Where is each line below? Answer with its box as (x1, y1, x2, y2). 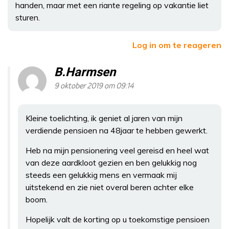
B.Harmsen (54, 63, 116, 81)
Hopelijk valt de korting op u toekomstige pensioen (26, 214, 210, 224)
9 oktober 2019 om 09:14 (54, 81, 134, 90)
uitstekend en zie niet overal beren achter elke (26, 181, 194, 192)
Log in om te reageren (132, 39, 221, 50)
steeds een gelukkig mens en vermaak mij (26, 169, 177, 180)
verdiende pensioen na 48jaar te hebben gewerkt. (26, 125, 208, 135)
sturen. (15, 12, 40, 22)
